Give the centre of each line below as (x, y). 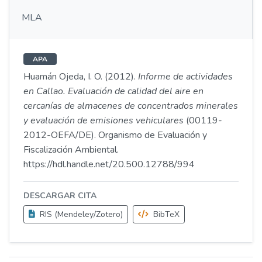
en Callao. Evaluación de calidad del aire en (113, 91)
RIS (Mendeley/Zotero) (80, 214)
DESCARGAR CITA (60, 196)
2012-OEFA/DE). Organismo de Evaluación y (115, 135)
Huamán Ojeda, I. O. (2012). (81, 77)
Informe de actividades (185, 77)
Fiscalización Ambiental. (71, 150)
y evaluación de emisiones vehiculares (104, 120)
